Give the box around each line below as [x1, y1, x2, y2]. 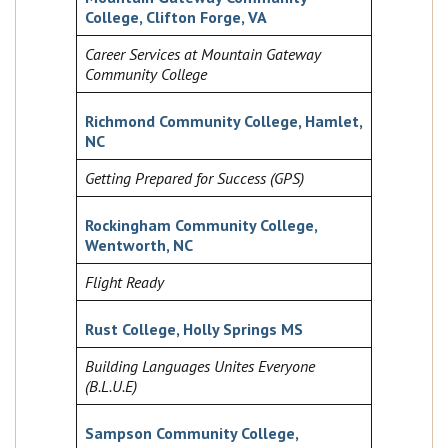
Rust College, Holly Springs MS [85, 319, 303, 340]
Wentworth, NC [85, 235, 193, 256]
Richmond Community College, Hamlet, [85, 111, 362, 132]
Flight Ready [85, 272, 164, 293]
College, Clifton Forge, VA [85, 7, 267, 28]
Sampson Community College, [85, 423, 298, 444]
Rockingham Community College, [85, 215, 317, 236]
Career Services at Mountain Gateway [85, 44, 321, 65]
